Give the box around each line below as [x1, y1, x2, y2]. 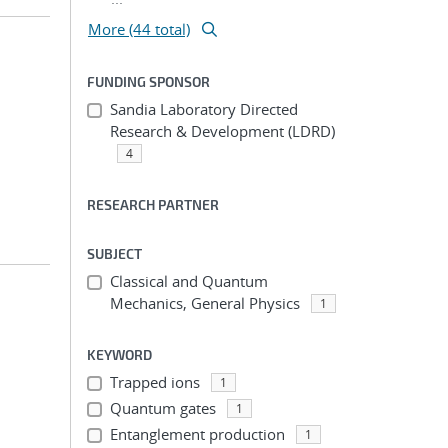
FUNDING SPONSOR [87, 73, 210, 90]
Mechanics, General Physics [109, 293, 300, 313]
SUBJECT [87, 245, 142, 262]
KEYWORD [87, 346, 152, 363]
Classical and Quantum [109, 271, 268, 291]
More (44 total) [88, 19, 190, 39]
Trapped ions [109, 372, 200, 392]
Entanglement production [109, 424, 285, 444]
